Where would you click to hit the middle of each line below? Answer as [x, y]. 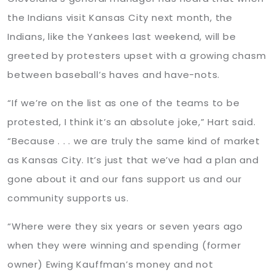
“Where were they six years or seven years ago [125, 226]
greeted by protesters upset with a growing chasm [137, 56]
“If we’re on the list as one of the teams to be [124, 103]
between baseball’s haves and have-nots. [114, 75]
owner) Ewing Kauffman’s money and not [110, 264]
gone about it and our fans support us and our [125, 179]
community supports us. [68, 198]
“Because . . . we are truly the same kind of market [134, 141]
